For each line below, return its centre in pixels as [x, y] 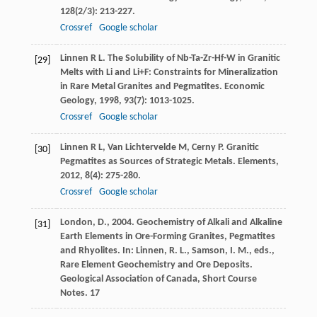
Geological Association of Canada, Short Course [158, 279]
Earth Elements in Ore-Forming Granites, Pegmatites [167, 237]
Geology [77, 101]
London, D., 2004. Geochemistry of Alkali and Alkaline [171, 223]
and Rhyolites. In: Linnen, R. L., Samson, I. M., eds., [167, 251]
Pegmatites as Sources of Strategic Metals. [149, 162]
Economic [244, 87]
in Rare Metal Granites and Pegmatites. [142, 87]
